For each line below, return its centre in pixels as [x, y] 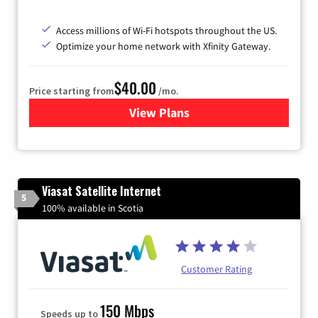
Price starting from [72, 91]
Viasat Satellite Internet [102, 191]
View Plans [159, 112]
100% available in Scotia [93, 208]
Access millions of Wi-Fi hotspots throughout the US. [166, 30]
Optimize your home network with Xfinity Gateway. [163, 46]
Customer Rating [216, 269]
